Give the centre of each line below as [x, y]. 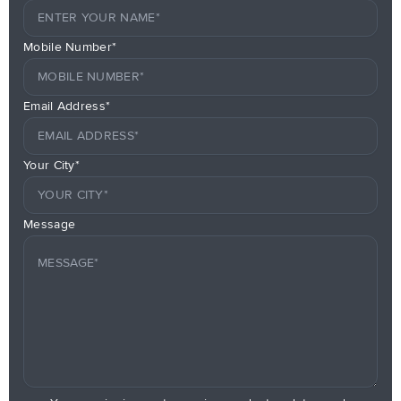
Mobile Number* [70, 47]
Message [50, 224]
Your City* [51, 165]
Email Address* [67, 106]
